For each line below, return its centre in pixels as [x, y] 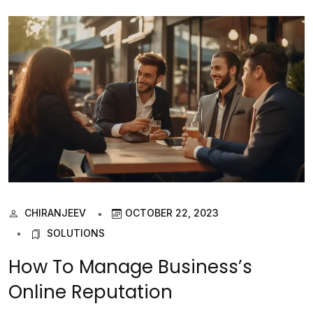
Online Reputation [90, 292]
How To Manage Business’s [130, 267]
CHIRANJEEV [55, 213]
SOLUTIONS [75, 233]
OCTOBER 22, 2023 [172, 213]
